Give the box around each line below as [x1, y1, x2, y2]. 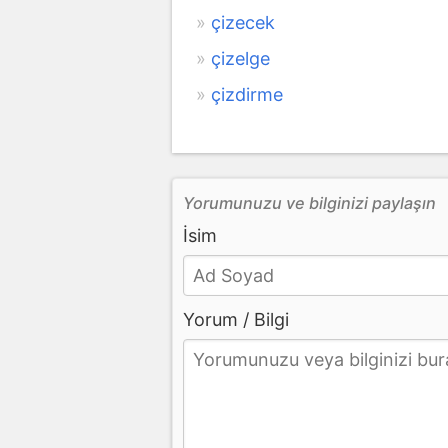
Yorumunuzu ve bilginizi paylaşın [183, 192, 436, 213]
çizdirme [211, 83, 283, 105]
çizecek [211, 11, 275, 33]
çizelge [211, 47, 270, 69]
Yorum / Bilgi [183, 308, 289, 330]
